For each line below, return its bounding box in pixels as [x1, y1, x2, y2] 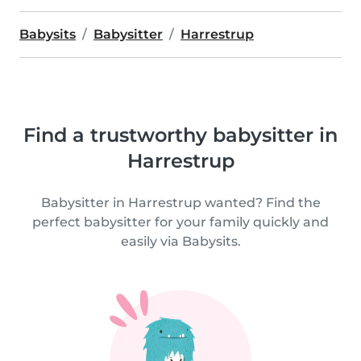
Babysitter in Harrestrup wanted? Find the [40, 195, 321, 210]
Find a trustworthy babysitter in [23, 123, 338, 147]
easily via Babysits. [120, 234, 241, 249]
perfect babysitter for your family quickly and [32, 214, 329, 230]
